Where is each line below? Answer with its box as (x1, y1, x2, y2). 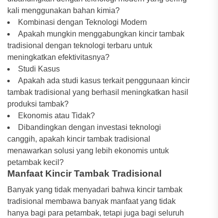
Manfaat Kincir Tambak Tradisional (7, 168, 162, 179)
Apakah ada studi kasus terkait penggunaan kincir (18, 76, 190, 85)
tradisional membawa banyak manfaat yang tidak (7, 197, 176, 205)
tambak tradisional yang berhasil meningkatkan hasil (7, 88, 188, 96)
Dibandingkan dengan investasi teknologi (18, 123, 161, 131)
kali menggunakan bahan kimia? (7, 6, 120, 15)
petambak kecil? (7, 158, 64, 166)
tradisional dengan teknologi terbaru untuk (7, 41, 152, 50)
